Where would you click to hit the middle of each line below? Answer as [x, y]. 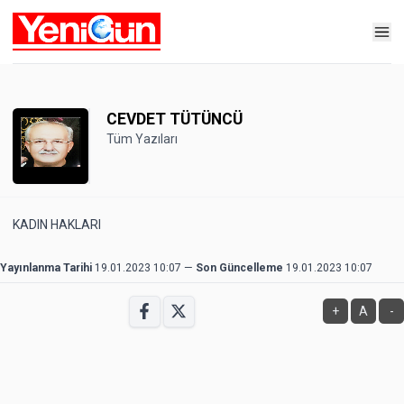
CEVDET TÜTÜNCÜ [174, 119]
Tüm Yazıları [142, 139]
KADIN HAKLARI [57, 224]
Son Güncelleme [239, 267]
